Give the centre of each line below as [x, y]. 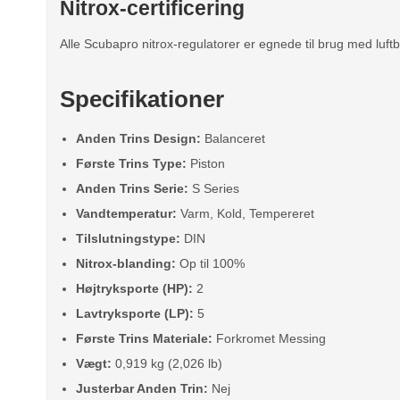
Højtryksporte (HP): [134, 288]
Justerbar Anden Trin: [142, 388]
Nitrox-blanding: [125, 263]
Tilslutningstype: [128, 238]
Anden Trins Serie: [132, 188]
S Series [213, 188]
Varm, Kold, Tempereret [245, 213]
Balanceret [233, 138]
